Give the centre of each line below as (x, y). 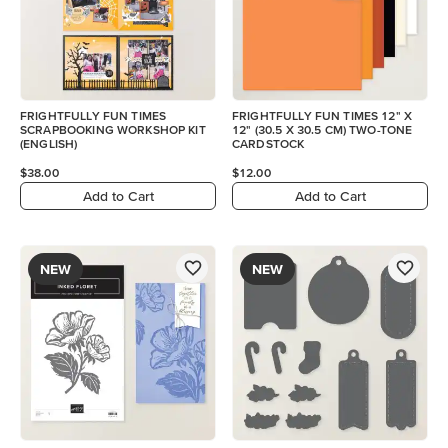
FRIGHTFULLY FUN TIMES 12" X (322, 115)
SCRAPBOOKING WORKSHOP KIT (113, 129)
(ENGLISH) (49, 143)
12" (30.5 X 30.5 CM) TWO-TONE (322, 129)
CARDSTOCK (268, 143)
